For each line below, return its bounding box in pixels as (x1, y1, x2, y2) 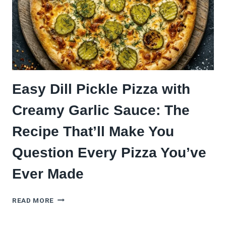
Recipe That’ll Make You (12, 123, 174, 139)
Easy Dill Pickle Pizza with (12, 81, 190, 97)
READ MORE (12, 196, 54, 204)
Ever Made (12, 165, 84, 182)
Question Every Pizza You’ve (12, 144, 206, 160)
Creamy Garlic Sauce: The (12, 102, 190, 118)
